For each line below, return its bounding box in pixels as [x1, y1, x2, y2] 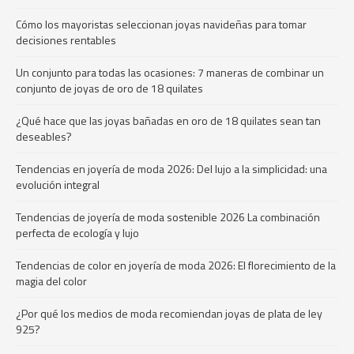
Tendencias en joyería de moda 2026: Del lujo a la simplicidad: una [16, 160, 327, 177]
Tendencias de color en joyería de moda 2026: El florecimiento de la [16, 257, 336, 273]
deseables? [16, 128, 72, 145]
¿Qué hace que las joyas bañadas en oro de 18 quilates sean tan [16, 112, 321, 129]
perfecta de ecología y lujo [16, 224, 139, 241]
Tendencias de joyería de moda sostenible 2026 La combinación [16, 209, 320, 225]
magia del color [16, 273, 87, 289]
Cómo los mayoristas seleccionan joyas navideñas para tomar [16, 16, 307, 32]
